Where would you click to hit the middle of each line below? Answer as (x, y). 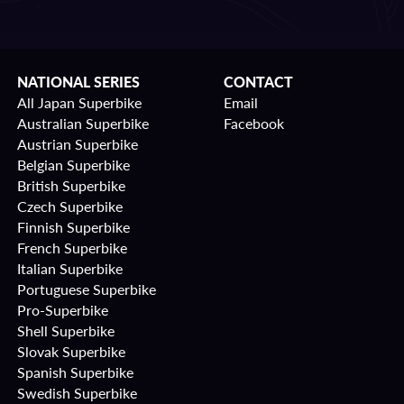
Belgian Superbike (73, 165)
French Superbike (72, 248)
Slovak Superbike (71, 351)
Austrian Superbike (78, 144)
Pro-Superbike (63, 310)
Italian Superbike (70, 268)
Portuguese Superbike (87, 289)
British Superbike (71, 185)
